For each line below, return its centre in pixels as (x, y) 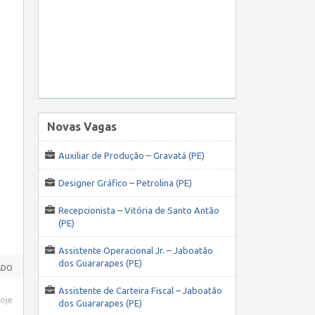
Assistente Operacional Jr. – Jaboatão (136, 251)
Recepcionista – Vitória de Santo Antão (139, 211)
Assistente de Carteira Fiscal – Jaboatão (140, 291)
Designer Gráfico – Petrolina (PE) (125, 183)
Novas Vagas (82, 127)
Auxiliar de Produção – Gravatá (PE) (131, 156)
